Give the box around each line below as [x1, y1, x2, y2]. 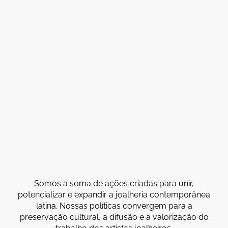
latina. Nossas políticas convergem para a [36, 201, 192, 211]
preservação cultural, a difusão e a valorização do [19, 212, 209, 222]
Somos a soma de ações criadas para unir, [34, 178, 194, 188]
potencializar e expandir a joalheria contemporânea [18, 189, 210, 199]
